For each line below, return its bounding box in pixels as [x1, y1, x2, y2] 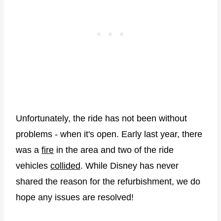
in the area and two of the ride [54, 145, 174, 155]
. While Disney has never [80, 160, 179, 171]
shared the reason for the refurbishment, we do [16, 176, 200, 186]
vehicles [16, 160, 50, 171]
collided [50, 160, 80, 171]
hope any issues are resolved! [16, 192, 134, 202]
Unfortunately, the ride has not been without [16, 113, 187, 123]
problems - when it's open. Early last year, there [16, 129, 202, 139]
